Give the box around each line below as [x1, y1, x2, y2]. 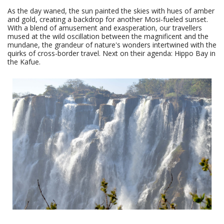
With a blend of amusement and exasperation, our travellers [7, 23, 202, 33]
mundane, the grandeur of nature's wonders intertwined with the [7, 40, 216, 50]
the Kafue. [7, 57, 40, 67]
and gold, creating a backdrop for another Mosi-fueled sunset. [7, 14, 208, 24]
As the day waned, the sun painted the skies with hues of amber [7, 6, 214, 16]
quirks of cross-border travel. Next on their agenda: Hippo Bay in [7, 48, 215, 58]
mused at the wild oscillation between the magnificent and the [7, 31, 208, 41]
